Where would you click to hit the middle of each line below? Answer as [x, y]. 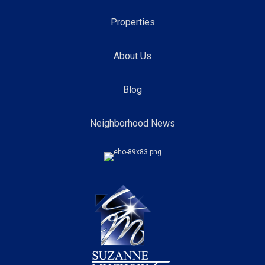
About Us [132, 56]
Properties [132, 22]
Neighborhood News [132, 123]
